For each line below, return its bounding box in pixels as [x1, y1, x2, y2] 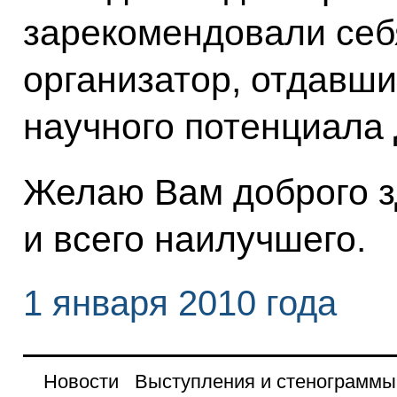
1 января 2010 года [22, 283, 337, 323]
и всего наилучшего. [22, 218, 366, 260]
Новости [43, 370, 119, 393]
